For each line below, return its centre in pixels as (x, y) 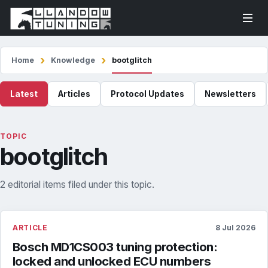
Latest (24, 94)
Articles (74, 94)
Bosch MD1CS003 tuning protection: (115, 247)
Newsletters (230, 94)
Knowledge (73, 60)
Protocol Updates (147, 94)
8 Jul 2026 (235, 228)
